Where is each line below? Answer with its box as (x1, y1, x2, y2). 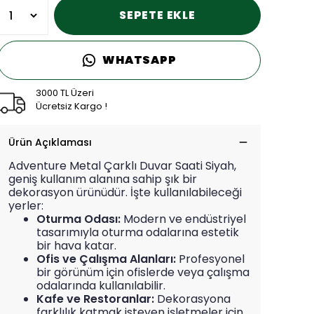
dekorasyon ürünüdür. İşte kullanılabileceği (8, 184, 242, 201)
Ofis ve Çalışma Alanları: (36, 251, 176, 268)
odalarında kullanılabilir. (36, 278, 165, 294)
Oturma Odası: (36, 211, 121, 228)
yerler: (8, 198, 43, 214)
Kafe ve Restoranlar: (36, 291, 154, 308)
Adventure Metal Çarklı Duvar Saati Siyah (8, 158, 234, 175)
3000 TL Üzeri (36, 86, 94, 100)
